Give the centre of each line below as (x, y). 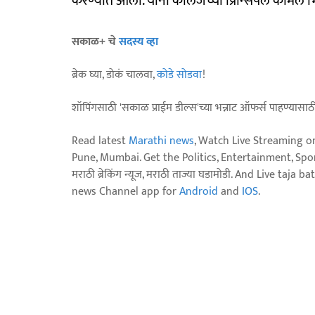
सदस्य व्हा (139, 41)
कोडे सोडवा (180, 75)
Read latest (100, 141)
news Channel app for (126, 191)
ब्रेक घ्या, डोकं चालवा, (114, 75)
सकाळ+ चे (95, 41)
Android (199, 191)
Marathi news (161, 141)
